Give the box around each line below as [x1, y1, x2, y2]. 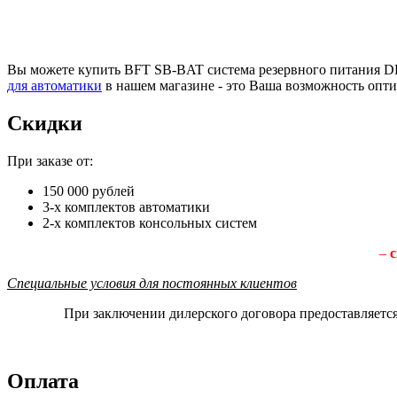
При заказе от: [7, 152, 93, 168]
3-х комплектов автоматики [43, 198, 210, 214]
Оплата [7, 369, 79, 393]
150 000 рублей [43, 183, 135, 198]
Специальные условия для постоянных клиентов [7, 275, 297, 291]
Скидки [7, 111, 82, 135]
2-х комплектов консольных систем [43, 214, 257, 230]
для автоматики [7, 77, 102, 93]
